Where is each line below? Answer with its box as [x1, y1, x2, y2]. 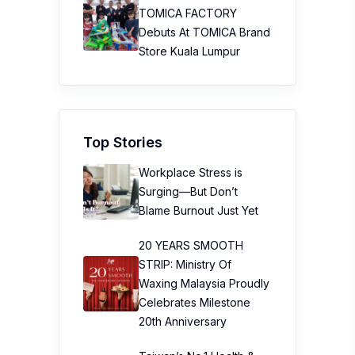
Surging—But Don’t [139, 184, 238, 198]
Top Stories [83, 133, 162, 151]
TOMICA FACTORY [139, 6, 237, 20]
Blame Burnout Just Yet [139, 203, 258, 217]
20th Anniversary [139, 314, 227, 328]
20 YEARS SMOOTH [139, 238, 243, 252]
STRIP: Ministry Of [139, 257, 231, 271]
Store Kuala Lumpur [139, 44, 240, 58]
